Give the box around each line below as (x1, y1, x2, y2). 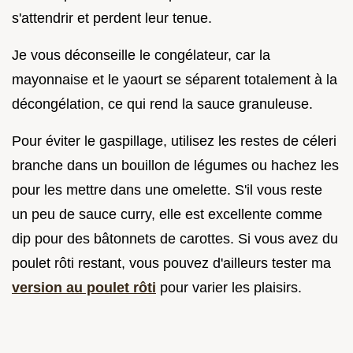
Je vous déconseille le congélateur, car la (12, 46, 270, 63)
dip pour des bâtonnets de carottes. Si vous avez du (12, 230, 338, 247)
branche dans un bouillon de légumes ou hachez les (12, 157, 339, 173)
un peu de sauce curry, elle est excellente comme (12, 206, 322, 222)
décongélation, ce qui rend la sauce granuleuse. (12, 95, 313, 112)
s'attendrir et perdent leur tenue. (12, 9, 212, 26)
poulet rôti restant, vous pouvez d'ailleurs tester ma (12, 255, 331, 271)
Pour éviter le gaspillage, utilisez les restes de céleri (12, 132, 336, 149)
